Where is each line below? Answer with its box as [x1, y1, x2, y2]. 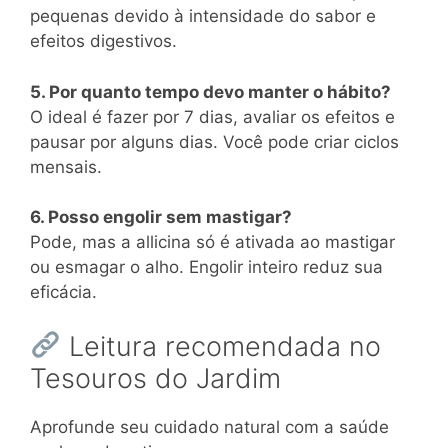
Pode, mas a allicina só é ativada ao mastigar [30, 232, 395, 253]
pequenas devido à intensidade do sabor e [30, 6, 376, 27]
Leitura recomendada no [60, 329, 381, 363]
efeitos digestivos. [30, 31, 177, 52]
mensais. [30, 156, 102, 177]
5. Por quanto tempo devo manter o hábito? [30, 81, 391, 102]
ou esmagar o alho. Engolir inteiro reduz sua [30, 257, 383, 278]
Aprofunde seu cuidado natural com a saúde [30, 416, 389, 437]
